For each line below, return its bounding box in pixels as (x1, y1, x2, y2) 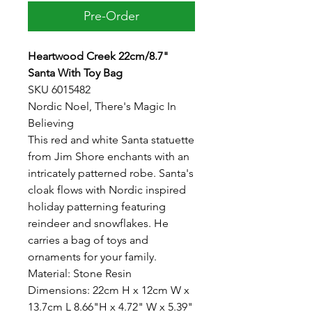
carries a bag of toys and (28, 233, 148, 247)
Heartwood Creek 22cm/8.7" (28, 49, 169, 63)
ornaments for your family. (28, 249, 157, 263)
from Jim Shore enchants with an (28, 149, 189, 163)
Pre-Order (84, 8, 139, 24)
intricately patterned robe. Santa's (28, 166, 194, 180)
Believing (28, 116, 74, 130)
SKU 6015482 (28, 82, 91, 96)
